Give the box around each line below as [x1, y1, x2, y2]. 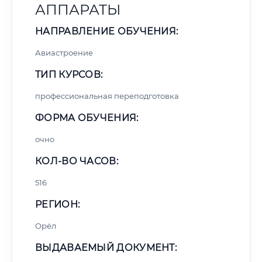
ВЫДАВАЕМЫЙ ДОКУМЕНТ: [35, 242, 177, 253]
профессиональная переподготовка [35, 91, 179, 101]
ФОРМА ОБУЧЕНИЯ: [35, 112, 139, 123]
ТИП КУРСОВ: [35, 69, 103, 80]
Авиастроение [35, 48, 93, 57]
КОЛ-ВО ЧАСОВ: [35, 156, 118, 167]
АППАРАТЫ [35, 1, 120, 18]
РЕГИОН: [35, 199, 80, 210]
